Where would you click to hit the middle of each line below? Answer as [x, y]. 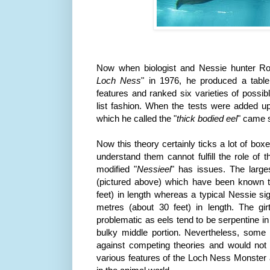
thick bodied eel [207, 118]
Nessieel [154, 169]
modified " [117, 169]
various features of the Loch [153, 257]
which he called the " [137, 118]
